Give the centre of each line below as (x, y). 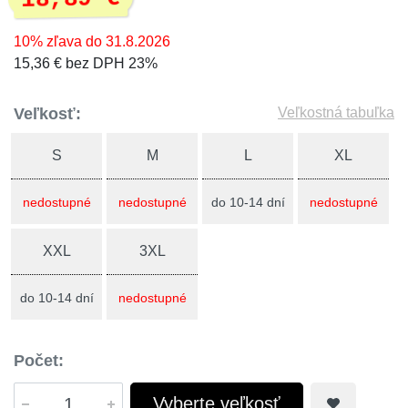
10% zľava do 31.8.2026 (92, 41)
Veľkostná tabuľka (336, 112)
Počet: (39, 361)
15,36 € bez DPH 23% (86, 63)
